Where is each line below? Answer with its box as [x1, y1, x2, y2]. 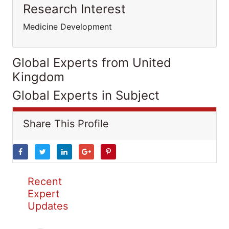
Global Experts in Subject [12, 88, 159, 103]
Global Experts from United [12, 55, 171, 70]
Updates [28, 200, 68, 212]
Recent [28, 175, 62, 188]
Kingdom [12, 70, 64, 84]
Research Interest [23, 2, 126, 16]
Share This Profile [23, 118, 109, 130]
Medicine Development [23, 21, 112, 32]
